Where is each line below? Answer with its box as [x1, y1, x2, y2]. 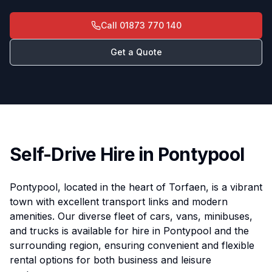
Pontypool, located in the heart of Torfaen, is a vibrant [10, 181, 262, 193]
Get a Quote [110, 47, 162, 57]
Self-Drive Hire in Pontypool [10, 143, 244, 165]
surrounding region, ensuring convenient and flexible [10, 239, 254, 251]
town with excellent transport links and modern [10, 195, 228, 208]
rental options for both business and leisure [10, 254, 211, 266]
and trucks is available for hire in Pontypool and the [10, 225, 249, 237]
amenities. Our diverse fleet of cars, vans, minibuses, [10, 210, 253, 222]
